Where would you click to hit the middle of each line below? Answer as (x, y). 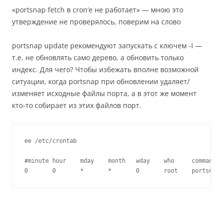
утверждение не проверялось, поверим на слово (96, 22)
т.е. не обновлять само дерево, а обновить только (98, 57)
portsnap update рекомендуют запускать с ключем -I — (107, 46)
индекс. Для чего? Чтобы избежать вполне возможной (105, 69)
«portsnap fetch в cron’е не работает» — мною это (98, 10)
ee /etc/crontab (51, 141)
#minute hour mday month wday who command (120, 161)
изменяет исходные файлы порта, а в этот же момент (104, 93)
